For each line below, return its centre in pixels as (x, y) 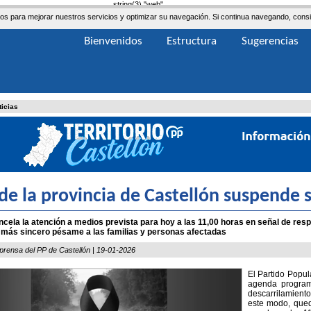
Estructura (192, 41)
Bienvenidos (113, 41)
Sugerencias (270, 41)
